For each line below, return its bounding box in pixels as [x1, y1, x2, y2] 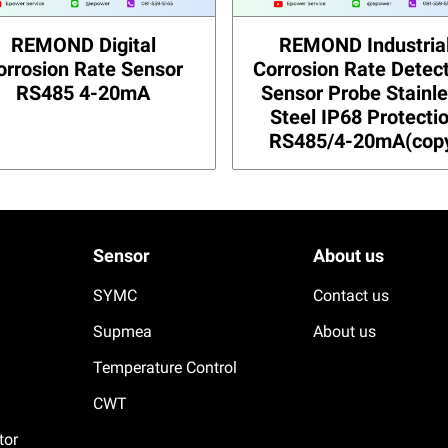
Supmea [93, 321, 153, 341]
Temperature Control [93, 357, 238, 377]
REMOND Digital [10, 32, 156, 57]
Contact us [312, 285, 389, 305]
